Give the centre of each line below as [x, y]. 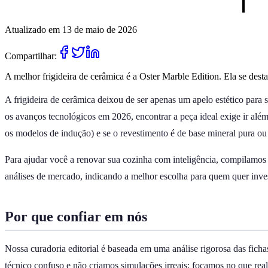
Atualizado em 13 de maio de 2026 [71, 29]
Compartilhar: [31, 56]
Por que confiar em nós [76, 216]
